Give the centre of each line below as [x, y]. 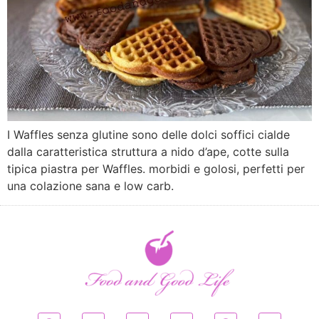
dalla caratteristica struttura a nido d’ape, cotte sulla [148, 152]
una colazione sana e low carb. [90, 186]
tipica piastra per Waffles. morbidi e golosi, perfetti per [156, 169]
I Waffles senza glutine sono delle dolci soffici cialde [148, 135]
